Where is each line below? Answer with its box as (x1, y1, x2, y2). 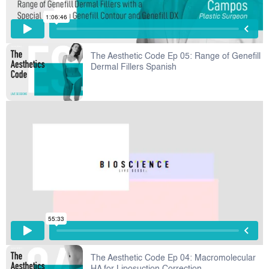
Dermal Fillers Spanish (91, 62, 177, 71)
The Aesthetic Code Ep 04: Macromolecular (91, 254, 256, 263)
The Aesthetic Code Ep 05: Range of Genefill (91, 52, 261, 61)
